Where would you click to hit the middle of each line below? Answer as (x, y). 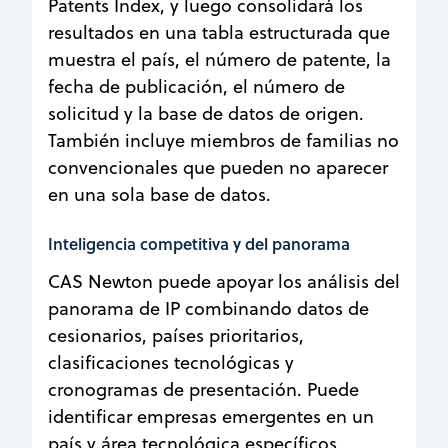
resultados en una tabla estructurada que (219, 32)
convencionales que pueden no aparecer (218, 167)
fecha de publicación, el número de (196, 86)
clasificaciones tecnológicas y (171, 362)
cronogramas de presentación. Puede (203, 389)
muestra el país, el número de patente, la (219, 59)
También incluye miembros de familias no (223, 140)
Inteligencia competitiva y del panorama (199, 243)
